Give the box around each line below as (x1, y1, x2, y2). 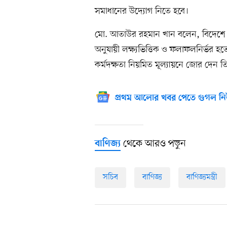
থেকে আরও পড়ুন (121, 137, 186, 151)
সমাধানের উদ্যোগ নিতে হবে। (95, 5, 188, 18)
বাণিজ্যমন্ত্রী (186, 172, 217, 183)
